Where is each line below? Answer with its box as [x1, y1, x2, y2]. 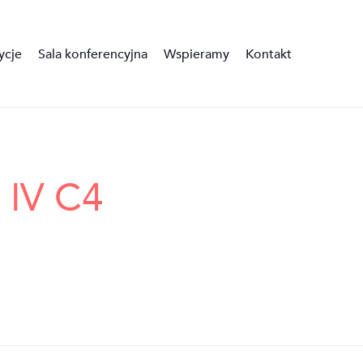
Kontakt [246, 45, 292, 63]
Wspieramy [164, 45, 229, 63]
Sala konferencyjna [38, 45, 147, 63]
